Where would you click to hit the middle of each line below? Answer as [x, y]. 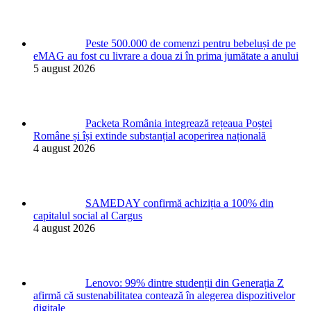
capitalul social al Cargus [88, 215]
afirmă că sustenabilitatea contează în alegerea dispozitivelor [164, 295]
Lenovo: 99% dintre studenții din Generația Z [185, 283]
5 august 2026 [64, 68]
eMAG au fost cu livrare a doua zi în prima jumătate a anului [166, 56]
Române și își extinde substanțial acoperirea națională [150, 135]
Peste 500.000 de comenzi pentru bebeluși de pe [191, 43]
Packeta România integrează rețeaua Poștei [179, 123]
